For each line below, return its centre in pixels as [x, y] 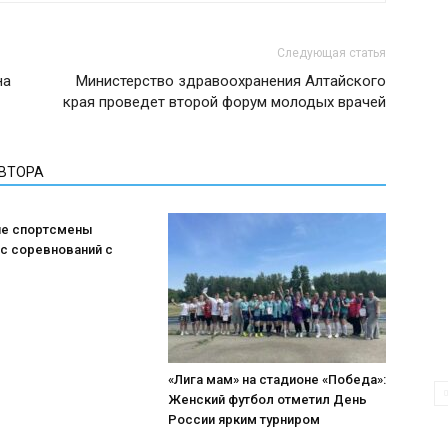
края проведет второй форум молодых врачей [224, 102]
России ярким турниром [244, 419]
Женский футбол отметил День [267, 399]
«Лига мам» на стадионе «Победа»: [277, 379]
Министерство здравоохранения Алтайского [231, 81]
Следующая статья [331, 53]
